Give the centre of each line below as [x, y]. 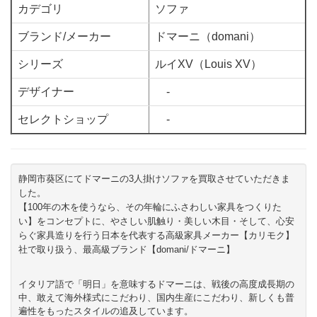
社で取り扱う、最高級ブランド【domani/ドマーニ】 [127, 250]
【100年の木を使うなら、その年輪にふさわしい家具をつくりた [150, 207]
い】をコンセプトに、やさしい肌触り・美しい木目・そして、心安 [156, 221]
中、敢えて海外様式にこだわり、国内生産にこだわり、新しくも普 [156, 298]
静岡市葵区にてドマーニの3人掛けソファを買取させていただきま [154, 179]
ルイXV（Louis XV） [208, 64]
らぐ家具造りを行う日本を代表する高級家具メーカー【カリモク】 [156, 236]
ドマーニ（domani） [208, 37]
